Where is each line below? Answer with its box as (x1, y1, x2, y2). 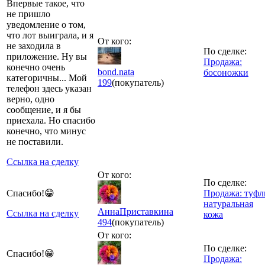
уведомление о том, (7, 19, 86, 30)
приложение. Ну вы (7, 51, 87, 62)
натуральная (203, 198, 253, 209)
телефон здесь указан (7, 83, 92, 93)
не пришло (7, 8, 50, 19)
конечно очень (7, 62, 65, 72)
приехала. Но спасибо (7, 115, 95, 125)
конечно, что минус (7, 125, 86, 136)
